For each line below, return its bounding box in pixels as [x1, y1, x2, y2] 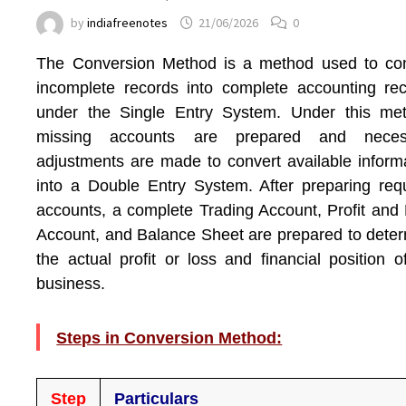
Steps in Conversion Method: [56, 329, 283, 347]
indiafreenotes [87, 14, 169, 32]
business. [36, 275, 106, 293]
